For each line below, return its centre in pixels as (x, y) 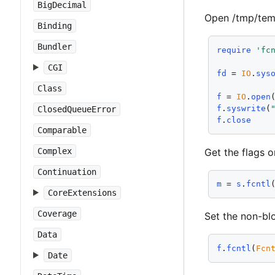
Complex (55, 151)
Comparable (62, 130)
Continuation (67, 172)
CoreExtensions (82, 193)
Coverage (57, 214)
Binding (55, 26)
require (234, 50)
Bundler (55, 47)
